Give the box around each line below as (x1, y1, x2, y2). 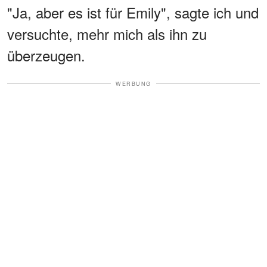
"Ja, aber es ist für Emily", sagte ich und (7, 1, 259, 23)
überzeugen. (7, 44, 85, 66)
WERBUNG (116, 79, 151, 88)
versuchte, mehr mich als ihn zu (7, 23, 207, 44)
